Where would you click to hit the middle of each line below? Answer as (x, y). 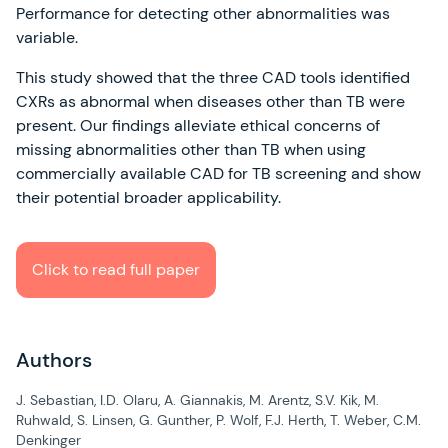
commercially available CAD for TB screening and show (218, 174)
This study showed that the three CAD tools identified (213, 78)
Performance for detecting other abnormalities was (203, 14)
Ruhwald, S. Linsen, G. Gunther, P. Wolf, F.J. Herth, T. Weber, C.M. (218, 420)
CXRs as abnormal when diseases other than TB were (210, 102)
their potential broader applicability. (152, 198)
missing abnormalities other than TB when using (191, 150)
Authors (54, 360)
